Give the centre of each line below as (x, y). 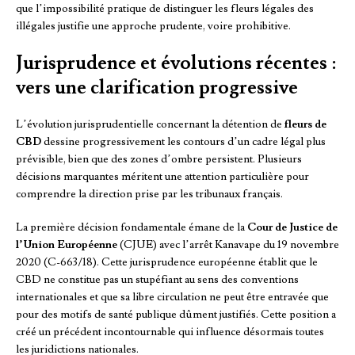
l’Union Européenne (67, 245)
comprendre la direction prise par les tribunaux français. (149, 195)
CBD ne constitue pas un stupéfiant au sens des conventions (157, 280)
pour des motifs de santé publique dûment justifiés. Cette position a (176, 315)
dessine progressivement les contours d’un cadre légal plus (183, 142)
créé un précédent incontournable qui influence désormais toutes (170, 332)
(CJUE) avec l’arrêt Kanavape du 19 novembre (228, 245)
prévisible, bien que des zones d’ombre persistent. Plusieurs (159, 160)
